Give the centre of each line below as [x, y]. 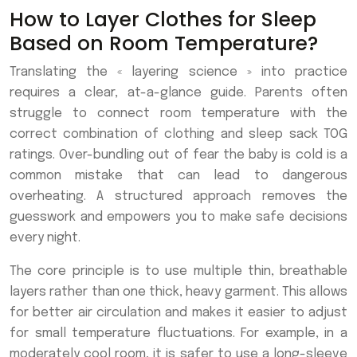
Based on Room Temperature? [164, 43]
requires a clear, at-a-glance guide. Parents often [178, 92]
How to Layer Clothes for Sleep [163, 19]
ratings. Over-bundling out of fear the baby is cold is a [178, 155]
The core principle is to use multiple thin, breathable [178, 271]
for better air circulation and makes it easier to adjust [178, 312]
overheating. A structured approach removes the [178, 196]
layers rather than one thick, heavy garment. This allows [178, 292]
